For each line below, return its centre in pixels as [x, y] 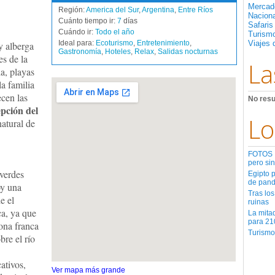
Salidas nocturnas [188, 52]
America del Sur [112, 10]
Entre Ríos [196, 10]
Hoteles [118, 52]
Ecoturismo [114, 43]
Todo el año [115, 32]
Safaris [261, 25]
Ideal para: [77, 43]
